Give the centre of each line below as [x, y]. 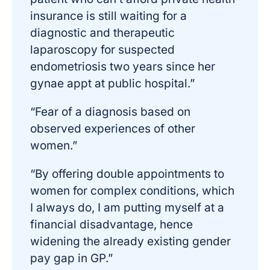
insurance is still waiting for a [108, 16]
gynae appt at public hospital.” [112, 83]
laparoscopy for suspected [102, 50]
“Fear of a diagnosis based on [110, 112]
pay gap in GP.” [71, 258]
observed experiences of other [113, 129]
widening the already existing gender [130, 241]
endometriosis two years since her [123, 67]
